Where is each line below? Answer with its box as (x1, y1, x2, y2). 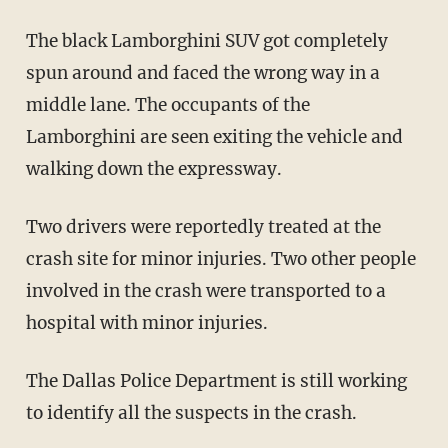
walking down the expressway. (25, 157, 282, 180)
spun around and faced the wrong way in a (25, 61, 380, 84)
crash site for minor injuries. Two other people (25, 247, 416, 270)
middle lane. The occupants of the (25, 93, 310, 116)
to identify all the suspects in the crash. (25, 401, 357, 424)
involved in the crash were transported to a (25, 279, 386, 302)
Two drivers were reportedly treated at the (25, 215, 38, 238)
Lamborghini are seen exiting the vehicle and (25, 125, 403, 148)
